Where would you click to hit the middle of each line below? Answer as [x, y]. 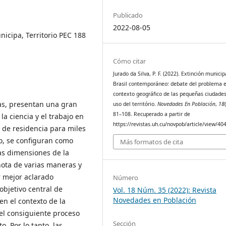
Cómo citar [130, 61]
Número [126, 178]
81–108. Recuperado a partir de [152, 114]
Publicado [128, 15]
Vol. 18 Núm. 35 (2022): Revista [165, 190]
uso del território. [135, 104]
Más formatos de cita [152, 142]
